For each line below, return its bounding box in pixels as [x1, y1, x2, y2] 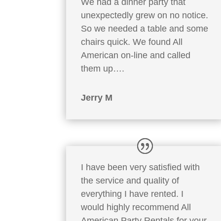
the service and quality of [81, 175, 180, 185]
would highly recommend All [81, 202, 191, 212]
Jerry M [81, 92, 113, 103]
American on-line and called [81, 50, 191, 60]
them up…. [81, 63, 125, 74]
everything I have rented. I [81, 188, 184, 199]
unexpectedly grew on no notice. [81, 10, 209, 20]
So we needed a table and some [81, 23, 209, 34]
